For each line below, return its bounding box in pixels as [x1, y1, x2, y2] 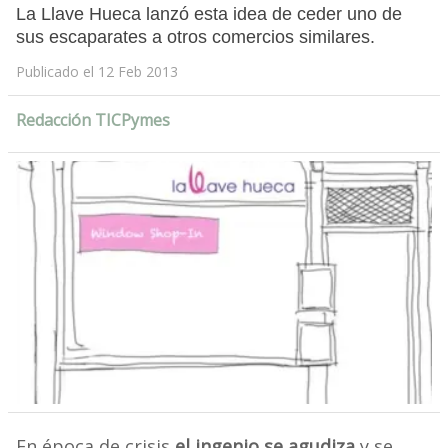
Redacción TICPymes [15, 109, 170, 132]
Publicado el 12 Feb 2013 [15, 62, 178, 82]
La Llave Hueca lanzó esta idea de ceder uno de [15, 4, 402, 25]
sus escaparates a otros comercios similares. [15, 27, 375, 48]
